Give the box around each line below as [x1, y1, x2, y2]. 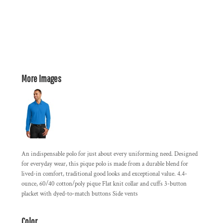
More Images [21, 73, 61, 84]
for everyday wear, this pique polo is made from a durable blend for [21, 160, 188, 168]
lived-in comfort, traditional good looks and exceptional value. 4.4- [21, 170, 187, 178]
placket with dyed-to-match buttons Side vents [21, 190, 138, 198]
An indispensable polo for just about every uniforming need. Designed [21, 150, 198, 158]
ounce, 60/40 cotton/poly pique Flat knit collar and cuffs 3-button [21, 180, 187, 188]
